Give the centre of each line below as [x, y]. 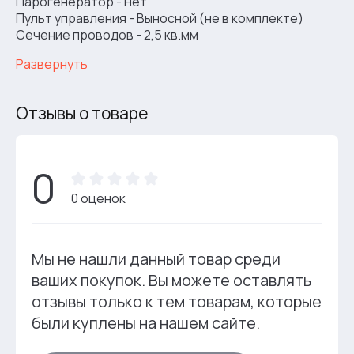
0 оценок [98, 199]
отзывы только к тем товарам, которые [177, 302]
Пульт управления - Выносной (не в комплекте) [160, 19]
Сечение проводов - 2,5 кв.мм [107, 35]
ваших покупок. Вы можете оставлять [171, 281]
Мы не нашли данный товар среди [156, 259]
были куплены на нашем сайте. [146, 323]
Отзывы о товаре [82, 113]
